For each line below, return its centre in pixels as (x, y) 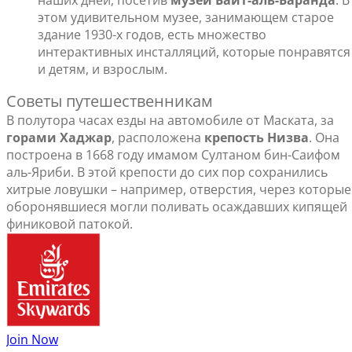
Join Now (32, 340)
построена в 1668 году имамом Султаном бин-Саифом (173, 155)
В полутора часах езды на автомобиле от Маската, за (170, 121)
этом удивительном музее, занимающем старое (186, 18)
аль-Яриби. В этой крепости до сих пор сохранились (167, 172)
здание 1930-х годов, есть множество (152, 35)
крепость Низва (257, 138)
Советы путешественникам (110, 101)
